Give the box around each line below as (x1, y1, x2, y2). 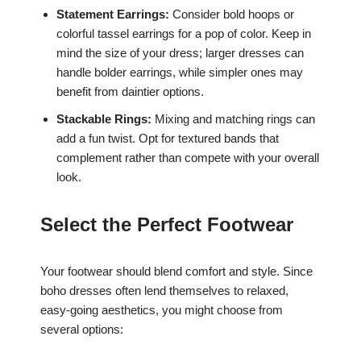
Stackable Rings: (56, 111, 151, 126)
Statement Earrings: (56, 6, 169, 21)
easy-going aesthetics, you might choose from (40, 302, 283, 317)
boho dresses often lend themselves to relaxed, (40, 283, 288, 297)
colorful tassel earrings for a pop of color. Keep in (56, 26, 311, 40)
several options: (40, 322, 123, 336)
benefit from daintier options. (56, 84, 204, 98)
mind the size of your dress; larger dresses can (56, 45, 304, 60)
